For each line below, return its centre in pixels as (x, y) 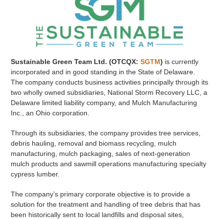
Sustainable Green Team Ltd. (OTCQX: (75, 62)
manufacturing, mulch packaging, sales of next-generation (100, 154)
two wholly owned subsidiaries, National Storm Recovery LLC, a (109, 93)
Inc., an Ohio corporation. (50, 113)
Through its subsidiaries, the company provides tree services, (105, 133)
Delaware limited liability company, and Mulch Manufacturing (104, 103)
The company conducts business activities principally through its (109, 82)
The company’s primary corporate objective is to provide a (100, 194)
